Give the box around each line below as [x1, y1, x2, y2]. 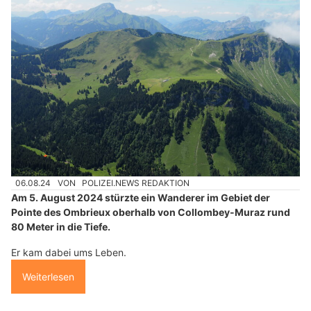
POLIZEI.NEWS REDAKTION [82, 178, 190, 189]
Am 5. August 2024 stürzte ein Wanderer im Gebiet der [11, 192, 270, 204]
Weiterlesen [22, 271, 74, 283]
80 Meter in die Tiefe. [11, 221, 110, 233]
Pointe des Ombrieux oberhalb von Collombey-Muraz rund [11, 206, 290, 219]
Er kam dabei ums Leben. [11, 246, 126, 259]
